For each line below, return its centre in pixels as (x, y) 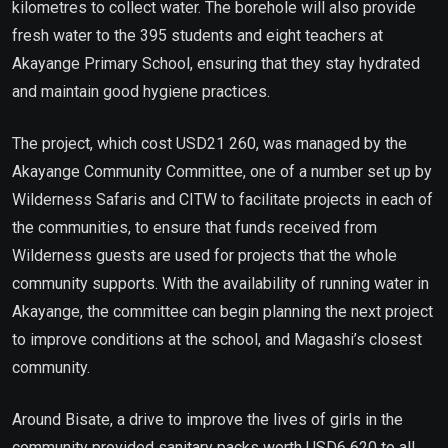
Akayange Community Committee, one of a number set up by (222, 171)
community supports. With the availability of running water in (220, 283)
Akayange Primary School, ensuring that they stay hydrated (216, 63)
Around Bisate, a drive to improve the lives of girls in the (207, 419)
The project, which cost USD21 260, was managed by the (209, 143)
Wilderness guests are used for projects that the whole (204, 255)
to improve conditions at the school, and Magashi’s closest (217, 339)
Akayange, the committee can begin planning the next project (222, 311)
